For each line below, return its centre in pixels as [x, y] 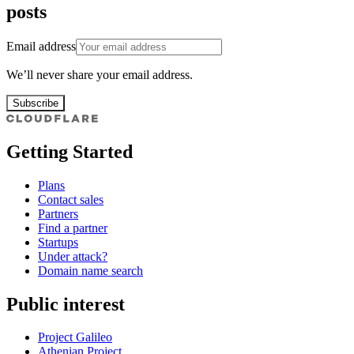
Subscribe [36, 103]
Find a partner [73, 228]
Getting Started [70, 151]
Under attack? [73, 256]
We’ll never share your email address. [100, 74]
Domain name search [90, 270]
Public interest [66, 304]
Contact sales [71, 199]
